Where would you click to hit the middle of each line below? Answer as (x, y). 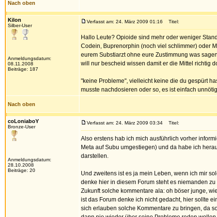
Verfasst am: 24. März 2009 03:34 (125, 123)
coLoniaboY (23, 121)
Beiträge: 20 (22, 170)
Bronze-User (22, 127)
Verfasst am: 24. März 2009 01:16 (125, 22)
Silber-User (20, 25)
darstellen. (95, 156)
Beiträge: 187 (23, 69)
